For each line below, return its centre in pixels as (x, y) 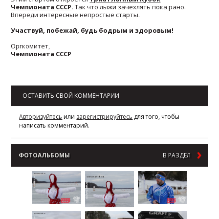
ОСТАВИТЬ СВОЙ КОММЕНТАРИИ (71, 95)
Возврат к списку (35, 76)
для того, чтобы (156, 116)
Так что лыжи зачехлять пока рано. (130, 7)
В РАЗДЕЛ (176, 155)
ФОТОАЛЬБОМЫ (44, 155)
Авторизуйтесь (41, 116)
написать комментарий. (55, 125)
